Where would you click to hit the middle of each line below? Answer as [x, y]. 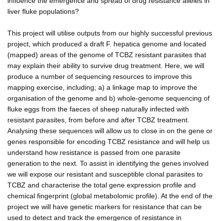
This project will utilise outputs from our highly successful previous [110, 33]
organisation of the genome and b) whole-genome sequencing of [109, 98]
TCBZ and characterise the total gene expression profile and [102, 185]
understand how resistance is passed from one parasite [94, 152]
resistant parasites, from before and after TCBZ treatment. [98, 120]
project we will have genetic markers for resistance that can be [105, 206]
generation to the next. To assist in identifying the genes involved [108, 163]
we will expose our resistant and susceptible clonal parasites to [105, 174]
